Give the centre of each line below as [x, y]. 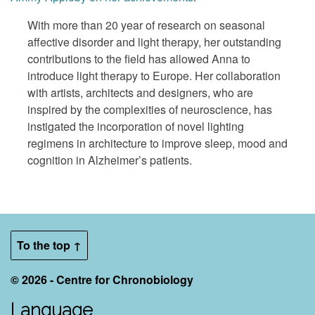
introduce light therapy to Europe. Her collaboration [154, 75]
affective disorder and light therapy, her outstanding [154, 41]
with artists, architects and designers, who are [140, 92]
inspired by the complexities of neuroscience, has [150, 109]
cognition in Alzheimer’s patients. [110, 160]
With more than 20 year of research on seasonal [146, 25]
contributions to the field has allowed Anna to [139, 58]
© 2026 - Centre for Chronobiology [102, 279]
